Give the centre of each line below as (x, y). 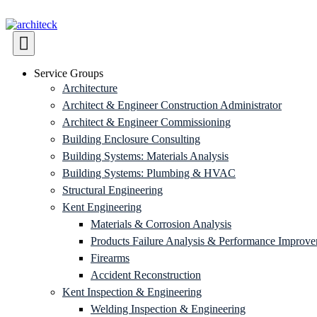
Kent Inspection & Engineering (132, 292)
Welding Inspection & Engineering (168, 309)
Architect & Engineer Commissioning (146, 122)
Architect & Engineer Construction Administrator (172, 105)
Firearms (110, 258)
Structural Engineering (113, 190)
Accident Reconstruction (146, 275)
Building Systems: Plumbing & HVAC (149, 173)
